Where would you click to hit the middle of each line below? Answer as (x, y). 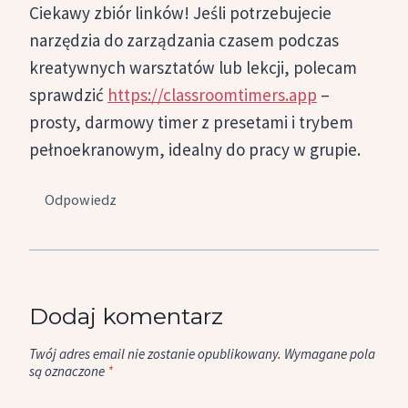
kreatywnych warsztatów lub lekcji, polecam (193, 68)
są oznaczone (68, 372)
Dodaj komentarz (126, 316)
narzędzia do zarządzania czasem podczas (184, 41)
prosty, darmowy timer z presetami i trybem (191, 122)
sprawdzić (68, 95)
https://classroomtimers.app (212, 95)
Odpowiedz (81, 199)
